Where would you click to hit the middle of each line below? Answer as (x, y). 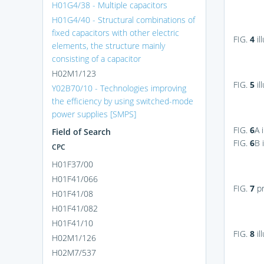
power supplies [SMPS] (94, 114)
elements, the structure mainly (108, 45)
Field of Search (81, 131)
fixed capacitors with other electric (115, 32)
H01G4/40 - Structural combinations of (123, 19)
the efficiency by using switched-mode (123, 101)
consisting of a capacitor (96, 58)
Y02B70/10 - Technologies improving (119, 88)
